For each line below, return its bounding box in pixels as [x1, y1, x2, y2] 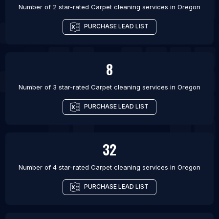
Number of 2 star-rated [19, 3, 91, 11]
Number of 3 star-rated [19, 83, 91, 91]
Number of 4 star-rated [19, 163, 91, 172]
